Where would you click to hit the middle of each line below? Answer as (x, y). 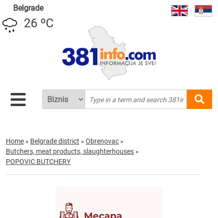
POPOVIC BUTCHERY (38, 162)
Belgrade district (55, 141)
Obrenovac (102, 141)
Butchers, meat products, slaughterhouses (70, 151)
